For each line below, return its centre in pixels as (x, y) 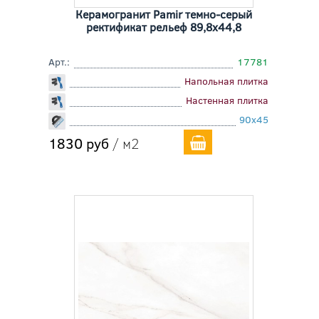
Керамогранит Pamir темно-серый (163, 14)
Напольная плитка (227, 81)
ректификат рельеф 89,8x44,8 (163, 27)
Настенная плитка (228, 100)
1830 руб (78, 143)
